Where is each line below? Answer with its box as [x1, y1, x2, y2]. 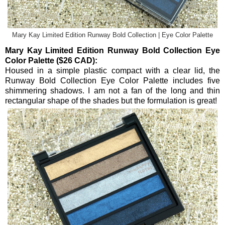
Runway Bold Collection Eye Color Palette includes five [5, 76, 220, 85]
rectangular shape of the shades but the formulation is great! [5, 96, 217, 105]
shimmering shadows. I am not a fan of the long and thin [5, 86, 220, 95]
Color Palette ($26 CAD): [5, 56, 97, 65]
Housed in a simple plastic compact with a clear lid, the [5, 66, 220, 75]
